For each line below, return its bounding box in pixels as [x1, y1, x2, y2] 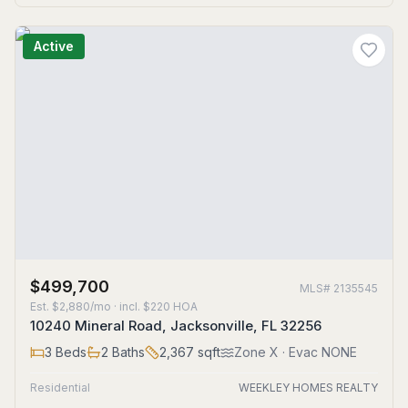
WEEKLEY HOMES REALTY [239, 381, 378, 394]
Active [34, 38, 74, 54]
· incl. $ [111, 300, 150, 313]
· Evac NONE [279, 344, 357, 360]
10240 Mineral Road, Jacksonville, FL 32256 [30, 317, 321, 334]
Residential [30, 381, 90, 394]
